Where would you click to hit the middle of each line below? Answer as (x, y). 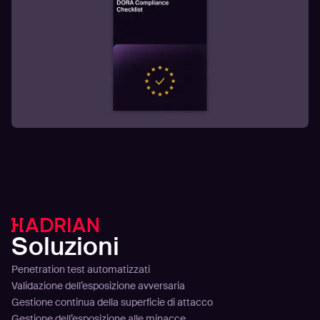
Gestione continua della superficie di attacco (112, 302)
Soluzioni (65, 246)
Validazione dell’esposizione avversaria (98, 285)
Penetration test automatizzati (80, 269)
